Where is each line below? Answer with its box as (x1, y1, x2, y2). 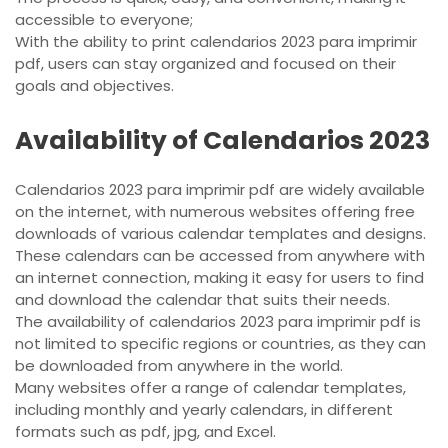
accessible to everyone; (15, 9, 193, 31)
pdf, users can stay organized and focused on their (15, 53, 396, 75)
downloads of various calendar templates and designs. (15, 223, 426, 245)
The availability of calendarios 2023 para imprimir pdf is (15, 311, 421, 333)
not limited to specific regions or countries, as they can (15, 333, 426, 355)
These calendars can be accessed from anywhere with (15, 245, 425, 267)
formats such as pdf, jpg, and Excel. (15, 421, 276, 443)
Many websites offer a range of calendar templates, (15, 377, 406, 399)
